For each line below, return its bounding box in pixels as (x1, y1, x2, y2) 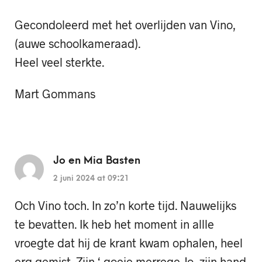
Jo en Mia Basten (53, 154, 140, 167)
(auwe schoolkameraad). (15, 36, 140, 50)
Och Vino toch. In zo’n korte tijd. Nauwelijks (15, 198, 236, 213)
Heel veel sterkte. (15, 54, 104, 69)
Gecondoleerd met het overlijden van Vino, (15, 17, 236, 32)
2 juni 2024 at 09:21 (53, 174, 129, 183)
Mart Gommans (15, 87, 95, 101)
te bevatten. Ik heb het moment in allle (15, 217, 214, 232)
